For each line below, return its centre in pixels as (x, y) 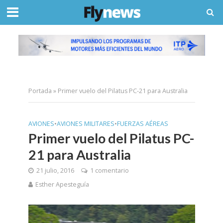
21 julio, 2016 (55, 170)
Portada (40, 91)
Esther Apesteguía (62, 184)
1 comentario (109, 170)
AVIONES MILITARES (85, 123)
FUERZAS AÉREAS (142, 123)
